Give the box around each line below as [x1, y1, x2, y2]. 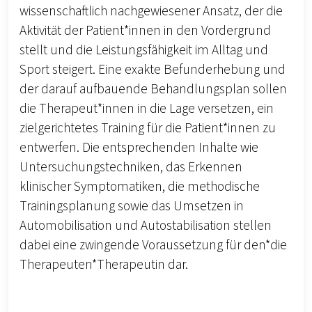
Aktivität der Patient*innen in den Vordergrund [19, 21, 271, 41]
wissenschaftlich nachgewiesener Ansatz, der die [19, 1, 283, 22]
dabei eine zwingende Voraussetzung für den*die [19, 235, 287, 256]
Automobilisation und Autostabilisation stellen [19, 216, 272, 236]
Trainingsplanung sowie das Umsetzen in [19, 196, 244, 217]
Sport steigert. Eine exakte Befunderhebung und [19, 60, 286, 80]
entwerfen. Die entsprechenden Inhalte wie [19, 138, 258, 158]
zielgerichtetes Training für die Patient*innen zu [19, 118, 276, 139]
